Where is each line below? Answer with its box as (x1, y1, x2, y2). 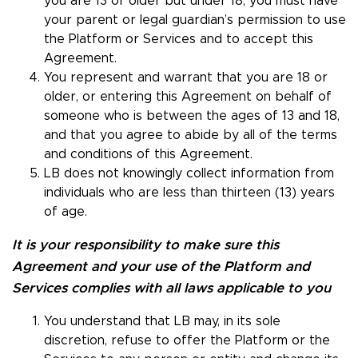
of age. (44, 205, 87, 219)
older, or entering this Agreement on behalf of (44, 90, 332, 104)
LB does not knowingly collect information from (44, 167, 334, 181)
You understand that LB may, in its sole (44, 315, 280, 328)
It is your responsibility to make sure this (12, 238, 279, 253)
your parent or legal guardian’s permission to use (44, 14, 346, 27)
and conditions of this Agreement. (44, 148, 253, 161)
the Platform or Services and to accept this (44, 33, 313, 46)
